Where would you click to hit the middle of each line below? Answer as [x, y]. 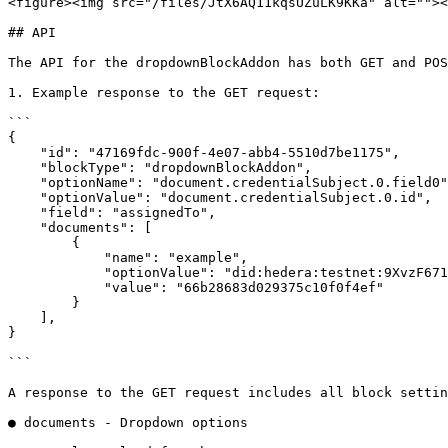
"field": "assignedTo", [24, 212]
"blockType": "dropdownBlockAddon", [24, 167]
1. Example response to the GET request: [164, 92]
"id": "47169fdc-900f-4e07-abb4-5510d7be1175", [24, 152]
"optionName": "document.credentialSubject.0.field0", [24, 182]
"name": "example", [56, 257]
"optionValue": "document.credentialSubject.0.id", [24, 197]
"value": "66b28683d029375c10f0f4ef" [56, 287]
